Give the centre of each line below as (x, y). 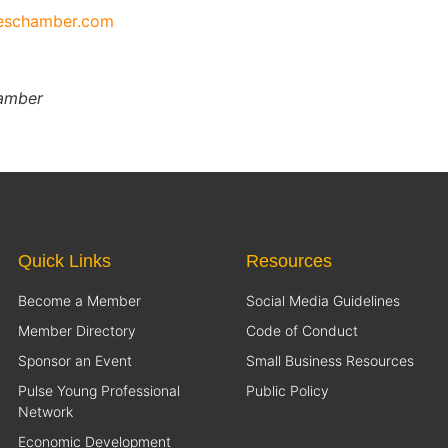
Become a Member (79, 301)
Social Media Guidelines (323, 301)
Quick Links (64, 261)
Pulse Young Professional (99, 391)
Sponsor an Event (75, 361)
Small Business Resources (330, 361)
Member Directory (77, 331)
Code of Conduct (302, 331)
